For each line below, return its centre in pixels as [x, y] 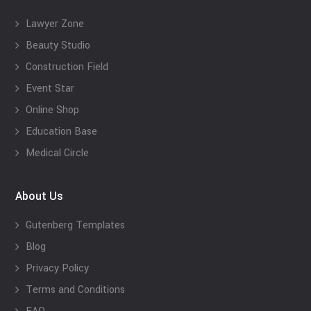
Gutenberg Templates [76, 225]
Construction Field [67, 67]
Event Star [50, 89]
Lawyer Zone [55, 24]
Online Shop [53, 110]
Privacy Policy [58, 268]
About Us [40, 196]
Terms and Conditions [76, 290]
